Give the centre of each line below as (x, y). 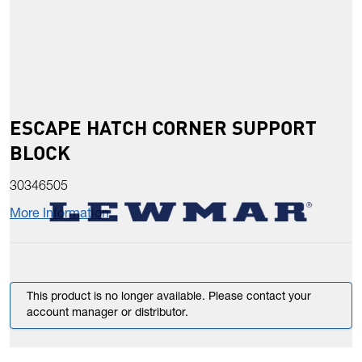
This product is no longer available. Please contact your (169, 298)
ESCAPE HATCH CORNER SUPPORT (163, 128)
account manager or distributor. (107, 314)
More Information (59, 215)
